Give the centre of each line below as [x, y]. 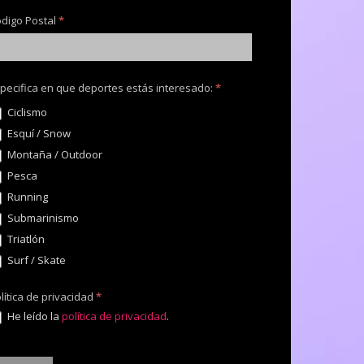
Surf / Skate [35, 260]
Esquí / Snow [38, 134]
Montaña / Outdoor [54, 155]
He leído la [33, 316]
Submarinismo [42, 218]
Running [26, 197]
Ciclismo [26, 113]
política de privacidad [114, 316]
